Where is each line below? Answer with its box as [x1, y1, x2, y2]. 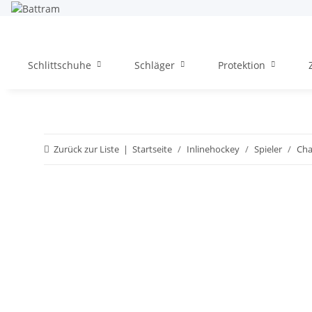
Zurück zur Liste [54, 142, 119, 155]
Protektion [218, 58, 265, 72]
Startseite [132, 142, 172, 155]
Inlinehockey [187, 142, 240, 155]
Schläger [134, 58, 175, 72]
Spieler [254, 142, 282, 155]
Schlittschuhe [28, 58, 91, 72]
